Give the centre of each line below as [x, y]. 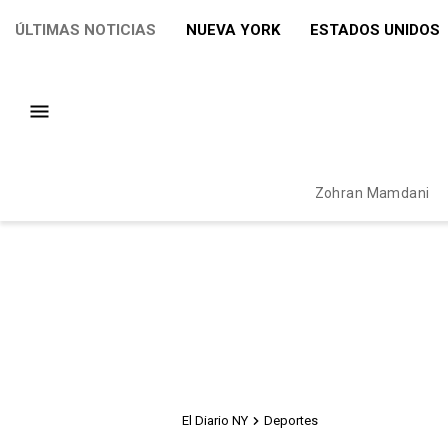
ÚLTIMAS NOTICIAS [85, 30]
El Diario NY [215, 420]
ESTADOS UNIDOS [375, 30]
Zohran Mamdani [372, 193]
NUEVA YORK [233, 30]
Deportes [291, 420]
